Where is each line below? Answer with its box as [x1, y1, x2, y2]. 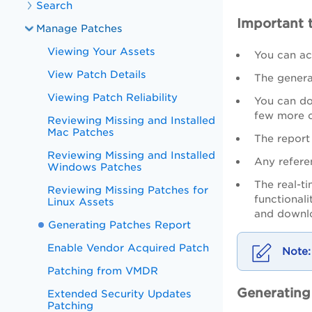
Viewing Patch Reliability [47, 91, 178, 103]
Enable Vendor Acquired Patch [47, 242, 210, 253]
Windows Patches [47, 161, 143, 173]
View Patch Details [47, 68, 147, 80]
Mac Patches [47, 126, 115, 138]
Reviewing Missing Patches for [47, 184, 209, 196]
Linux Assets [47, 196, 115, 208]
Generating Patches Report [48, 219, 192, 231]
